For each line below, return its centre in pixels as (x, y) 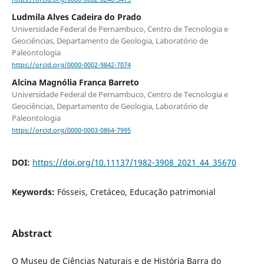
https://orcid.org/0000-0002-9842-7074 (71, 65)
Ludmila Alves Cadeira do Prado (76, 16)
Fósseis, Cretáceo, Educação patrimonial (136, 192)
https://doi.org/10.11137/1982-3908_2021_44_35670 (134, 163)
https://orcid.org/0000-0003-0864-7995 (71, 131)
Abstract (32, 234)
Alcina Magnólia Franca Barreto (75, 82)
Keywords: (34, 192)
